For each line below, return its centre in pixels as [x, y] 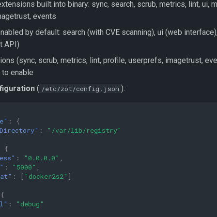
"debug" [30, 204]
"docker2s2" [46, 176]
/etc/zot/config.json [80, 89]
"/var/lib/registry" [84, 130]
